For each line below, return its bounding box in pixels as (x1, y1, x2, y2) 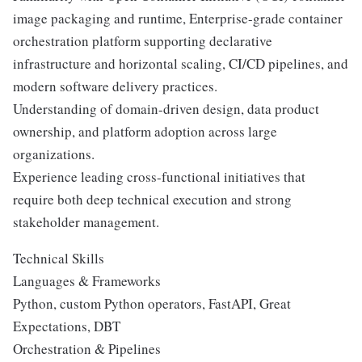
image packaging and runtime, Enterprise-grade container (13, 9, 343, 28)
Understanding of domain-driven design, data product (13, 99, 319, 119)
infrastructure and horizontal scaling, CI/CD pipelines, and (13, 54, 348, 74)
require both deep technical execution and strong (13, 190, 292, 209)
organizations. (13, 145, 95, 164)
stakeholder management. (13, 213, 159, 232)
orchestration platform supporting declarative (13, 32, 272, 51)
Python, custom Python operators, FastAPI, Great (13, 294, 291, 314)
